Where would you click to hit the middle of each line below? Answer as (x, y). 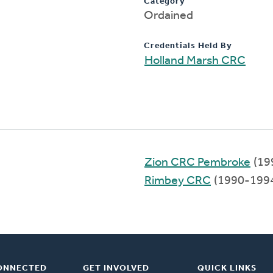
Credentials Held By (188, 46)
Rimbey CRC (178, 181)
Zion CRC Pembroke (197, 162)
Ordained (168, 16)
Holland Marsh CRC (195, 61)
